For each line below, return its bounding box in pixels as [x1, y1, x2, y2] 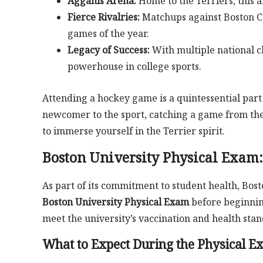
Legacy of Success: [67, 43, 150, 57]
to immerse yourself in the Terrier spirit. [42, 124, 225, 137]
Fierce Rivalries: [67, 11, 140, 24]
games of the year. [67, 27, 149, 41]
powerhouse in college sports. [67, 60, 201, 73]
